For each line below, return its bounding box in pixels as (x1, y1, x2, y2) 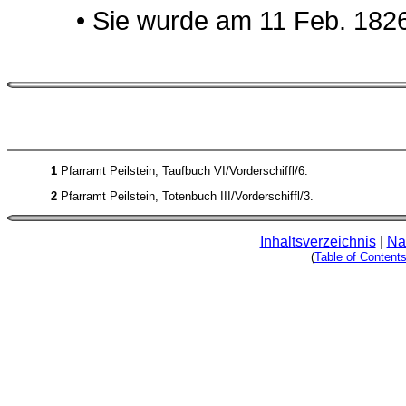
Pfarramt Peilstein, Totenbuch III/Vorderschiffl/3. (57, 189, 314, 204)
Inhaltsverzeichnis (259, 233, 376, 249)
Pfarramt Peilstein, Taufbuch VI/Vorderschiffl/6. (57, 163, 308, 178)
